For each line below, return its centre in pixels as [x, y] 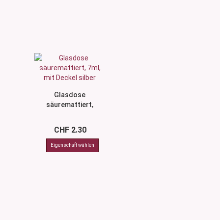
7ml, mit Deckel [70, 114]
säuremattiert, [70, 105]
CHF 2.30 [70, 130]
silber [70, 124]
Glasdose [70, 95]
